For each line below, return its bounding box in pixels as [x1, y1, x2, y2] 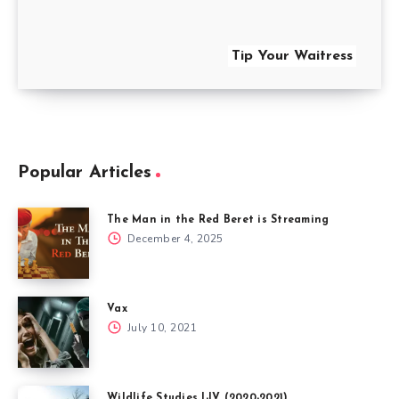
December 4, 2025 [124, 231, 224, 246]
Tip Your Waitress [232, 48, 353, 63]
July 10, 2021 [124, 320, 197, 335]
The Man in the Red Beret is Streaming [107, 214, 330, 225]
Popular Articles [18, 163, 151, 182]
